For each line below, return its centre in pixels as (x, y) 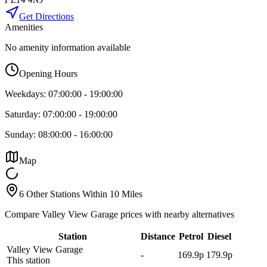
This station (28, 260)
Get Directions (46, 16)
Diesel (219, 236)
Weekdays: (25, 94)
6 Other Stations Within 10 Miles (81, 194)
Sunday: (20, 134)
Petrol (191, 236)
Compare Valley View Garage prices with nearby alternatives (119, 214)
